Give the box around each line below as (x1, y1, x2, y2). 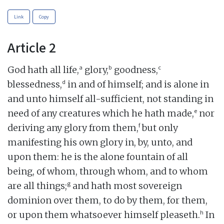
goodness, (112, 63, 158, 75)
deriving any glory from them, (7, 121, 138, 133)
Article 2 (7, 37, 56, 56)
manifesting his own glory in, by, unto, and (7, 136, 192, 148)
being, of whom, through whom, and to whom (7, 165, 208, 177)
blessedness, (7, 78, 62, 90)
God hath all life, (7, 63, 79, 75)
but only (140, 121, 178, 133)
